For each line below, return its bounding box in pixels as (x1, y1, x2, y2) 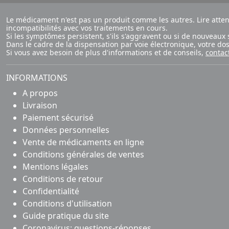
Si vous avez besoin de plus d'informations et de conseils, (6, 48, 205, 57)
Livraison (22, 100, 57, 111)
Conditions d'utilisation (22, 198, 112, 209)
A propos (22, 87, 58, 99)
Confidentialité (22, 186, 79, 197)
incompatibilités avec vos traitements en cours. (6, 23, 168, 33)
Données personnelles (22, 124, 109, 135)
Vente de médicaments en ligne (22, 136, 144, 148)
